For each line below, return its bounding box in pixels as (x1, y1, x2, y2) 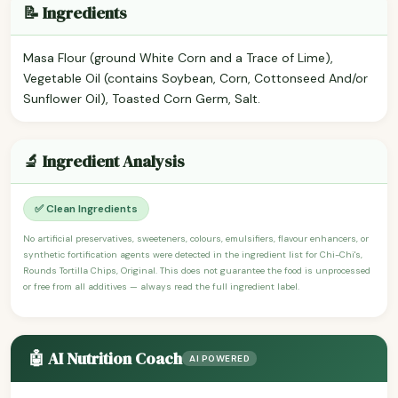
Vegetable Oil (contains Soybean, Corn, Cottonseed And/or (23, 69, 368, 86)
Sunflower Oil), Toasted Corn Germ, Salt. (23, 90, 260, 107)
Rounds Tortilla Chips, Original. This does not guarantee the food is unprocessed (23, 264, 370, 276)
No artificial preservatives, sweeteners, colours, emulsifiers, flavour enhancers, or (23, 232, 369, 244)
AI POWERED (189, 352, 250, 364)
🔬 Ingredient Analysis (23, 149, 185, 172)
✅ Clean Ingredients (35, 201, 138, 216)
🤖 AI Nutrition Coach (28, 346, 182, 370)
